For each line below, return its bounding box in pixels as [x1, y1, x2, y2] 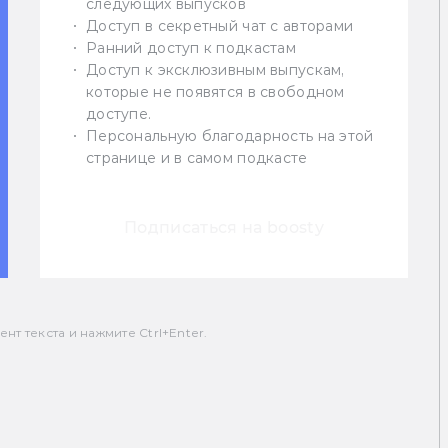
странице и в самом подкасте [86, 149, 308, 168]
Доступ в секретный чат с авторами [86, 17, 354, 36]
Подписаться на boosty [124, 218, 324, 238]
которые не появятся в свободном [86, 83, 345, 102]
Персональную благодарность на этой [86, 127, 374, 146]
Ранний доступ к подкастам [86, 39, 296, 58]
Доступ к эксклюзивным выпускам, [86, 61, 345, 80]
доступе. [86, 105, 152, 124]
